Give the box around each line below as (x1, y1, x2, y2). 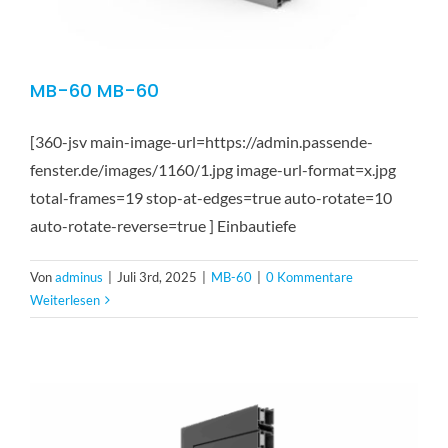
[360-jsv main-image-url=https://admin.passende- (30, 132, 373, 151)
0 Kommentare (266, 269, 353, 285)
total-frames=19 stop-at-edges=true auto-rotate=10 (30, 188, 392, 207)
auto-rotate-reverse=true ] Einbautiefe (30, 216, 296, 235)
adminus (55, 269, 103, 285)
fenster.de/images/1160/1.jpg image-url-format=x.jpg (30, 160, 396, 179)
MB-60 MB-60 (30, 78, 159, 103)
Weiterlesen (30, 292, 100, 308)
